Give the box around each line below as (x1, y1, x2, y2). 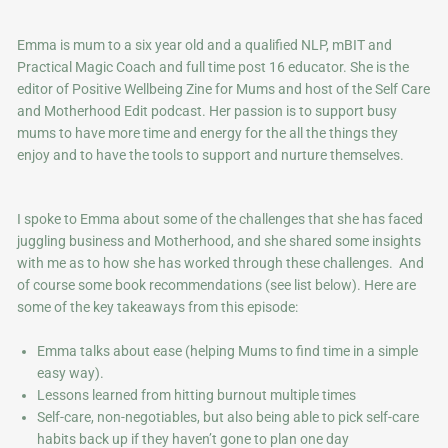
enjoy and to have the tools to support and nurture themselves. (17, 146, 405, 163)
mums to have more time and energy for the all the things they (17, 124, 399, 141)
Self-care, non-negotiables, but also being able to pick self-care (37, 408, 420, 425)
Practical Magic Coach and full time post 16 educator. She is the (17, 58, 410, 75)
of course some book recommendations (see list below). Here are (17, 276, 417, 293)
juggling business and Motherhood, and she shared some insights (17, 232, 422, 249)
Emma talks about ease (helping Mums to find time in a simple (37, 342, 419, 359)
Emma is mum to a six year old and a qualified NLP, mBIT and (17, 36, 393, 53)
